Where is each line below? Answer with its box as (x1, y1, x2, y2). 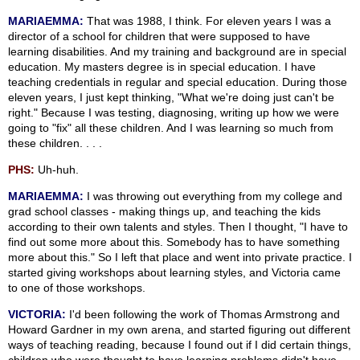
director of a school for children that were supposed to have (8, 30, 310, 43)
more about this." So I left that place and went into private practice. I (8, 251, 352, 264)
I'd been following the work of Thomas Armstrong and (66, 308, 340, 321)
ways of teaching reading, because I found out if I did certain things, (8, 338, 351, 352)
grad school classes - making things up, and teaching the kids (8, 205, 321, 219)
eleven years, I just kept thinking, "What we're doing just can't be (8, 91, 334, 104)
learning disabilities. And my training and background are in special (8, 45, 346, 59)
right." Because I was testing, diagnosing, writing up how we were (8, 106, 339, 120)
